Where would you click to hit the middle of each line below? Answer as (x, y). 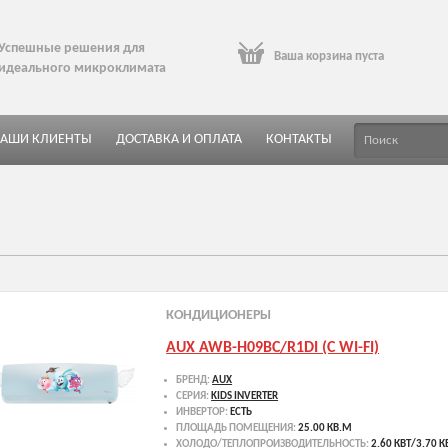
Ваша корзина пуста (329, 56)
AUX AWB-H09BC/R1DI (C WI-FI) (273, 347)
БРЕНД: (194, 380)
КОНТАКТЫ (299, 139)
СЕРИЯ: (194, 396)
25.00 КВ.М (325, 428)
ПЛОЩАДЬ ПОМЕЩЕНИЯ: (237, 428)
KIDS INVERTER (245, 396)
